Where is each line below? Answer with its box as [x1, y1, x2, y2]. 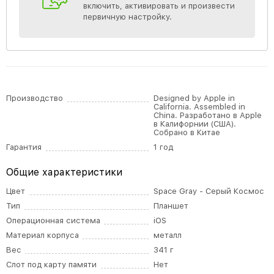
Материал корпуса [6, 231, 79, 240]
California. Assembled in [154, 102, 246, 111]
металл [154, 231, 182, 240]
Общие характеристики [6, 166, 122, 178]
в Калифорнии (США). [154, 119, 237, 128]
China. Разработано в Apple [154, 111, 262, 120]
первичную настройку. [83, 12, 172, 21]
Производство [6, 94, 63, 103]
